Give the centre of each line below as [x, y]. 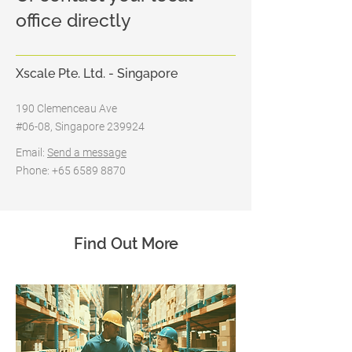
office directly [73, 20]
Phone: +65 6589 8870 [71, 170]
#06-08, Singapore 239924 [80, 126]
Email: [31, 152]
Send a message [87, 152]
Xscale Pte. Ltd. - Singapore [97, 73]
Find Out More [126, 244]
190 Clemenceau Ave [66, 108]
